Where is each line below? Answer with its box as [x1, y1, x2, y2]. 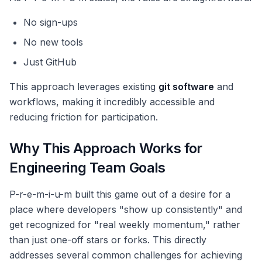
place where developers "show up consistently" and [9, 204, 242, 216]
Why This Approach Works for [9, 140, 202, 157]
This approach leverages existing [9, 81, 158, 93]
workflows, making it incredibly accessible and [9, 96, 215, 108]
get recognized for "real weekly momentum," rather [9, 219, 240, 231]
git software [158, 81, 214, 93]
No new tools [23, 36, 83, 49]
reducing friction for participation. [9, 111, 158, 123]
